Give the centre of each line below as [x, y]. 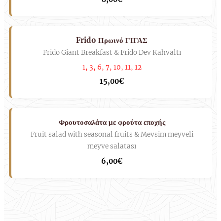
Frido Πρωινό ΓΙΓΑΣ [112, 40]
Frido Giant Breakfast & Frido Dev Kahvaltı [112, 53]
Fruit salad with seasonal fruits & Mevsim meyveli [112, 135]
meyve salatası [112, 147]
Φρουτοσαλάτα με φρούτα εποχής [112, 122]
